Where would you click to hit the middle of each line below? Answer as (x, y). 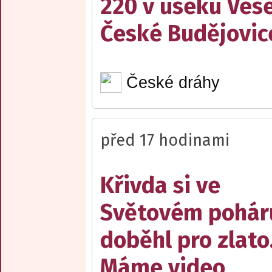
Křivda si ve (160, 186)
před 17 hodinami (165, 141)
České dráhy (173, 82)
